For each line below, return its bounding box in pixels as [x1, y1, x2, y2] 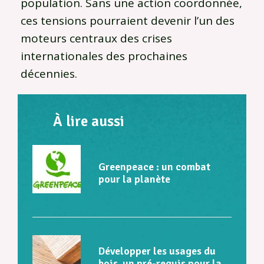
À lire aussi [53, 111, 124, 130]
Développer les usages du [98, 244, 216, 258]
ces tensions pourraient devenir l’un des [21, 12, 235, 28]
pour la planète [98, 173, 170, 186]
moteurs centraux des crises [21, 30, 172, 46]
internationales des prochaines [21, 48, 187, 64]
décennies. [21, 65, 77, 81]
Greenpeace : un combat [98, 160, 210, 174]
